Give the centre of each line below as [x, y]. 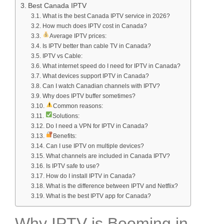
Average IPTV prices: [78, 36]
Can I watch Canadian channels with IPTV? [101, 86]
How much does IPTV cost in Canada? [94, 26]
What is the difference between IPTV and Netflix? [112, 186]
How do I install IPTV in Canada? [90, 176]
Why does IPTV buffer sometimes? [89, 96]
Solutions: [66, 116]
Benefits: [64, 136]
